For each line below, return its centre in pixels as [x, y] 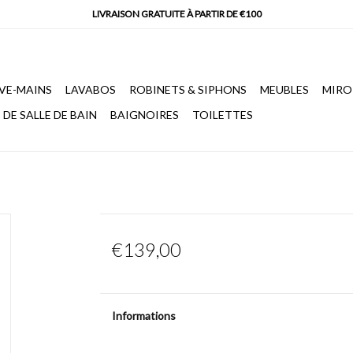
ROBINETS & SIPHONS [188, 89]
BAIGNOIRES [145, 115]
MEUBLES [284, 89]
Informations [143, 316]
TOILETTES [223, 115]
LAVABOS [91, 89]
